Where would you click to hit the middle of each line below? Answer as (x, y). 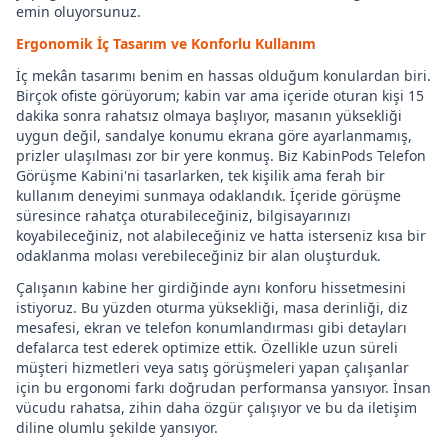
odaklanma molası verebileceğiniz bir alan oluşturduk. (198, 255)
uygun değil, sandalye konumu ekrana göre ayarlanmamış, (214, 135)
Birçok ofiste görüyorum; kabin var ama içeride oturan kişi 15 (220, 95)
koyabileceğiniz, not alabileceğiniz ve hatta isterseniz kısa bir (221, 235)
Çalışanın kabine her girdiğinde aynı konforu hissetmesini (211, 287)
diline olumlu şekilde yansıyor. (117, 427)
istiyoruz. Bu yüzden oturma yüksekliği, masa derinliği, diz (212, 307)
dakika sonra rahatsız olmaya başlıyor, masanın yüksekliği (209, 115)
